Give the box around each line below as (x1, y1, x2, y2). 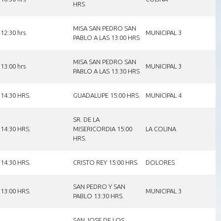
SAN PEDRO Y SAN (73, 183, 125, 190)
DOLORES (145, 158, 175, 166)
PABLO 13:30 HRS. (73, 192, 124, 199)
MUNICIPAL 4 (145, 91, 182, 99)
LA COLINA (145, 125, 176, 132)
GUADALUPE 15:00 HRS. (73, 91, 140, 99)
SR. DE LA (73, 115, 100, 123)
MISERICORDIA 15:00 (73, 125, 132, 132)
